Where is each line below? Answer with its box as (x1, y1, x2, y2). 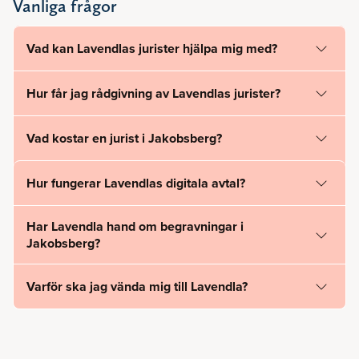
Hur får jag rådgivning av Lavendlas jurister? (26, 84, 280, 103)
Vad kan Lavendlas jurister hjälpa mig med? (26, 39, 277, 58)
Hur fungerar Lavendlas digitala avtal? (26, 174, 245, 193)
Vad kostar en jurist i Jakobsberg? (26, 129, 222, 148)
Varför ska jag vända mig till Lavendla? (26, 277, 248, 296)
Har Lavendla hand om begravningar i (26, 217, 244, 236)
